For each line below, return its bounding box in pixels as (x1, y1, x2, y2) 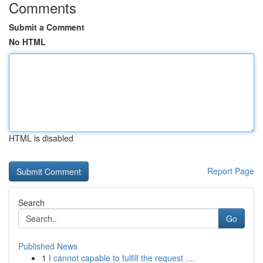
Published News (18, 240, 77, 252)
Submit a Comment (9, 21, 85, 33)
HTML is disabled (9, 132, 73, 144)
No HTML (9, 36, 46, 48)
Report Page (207, 165, 254, 177)
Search (18, 197, 45, 208)
